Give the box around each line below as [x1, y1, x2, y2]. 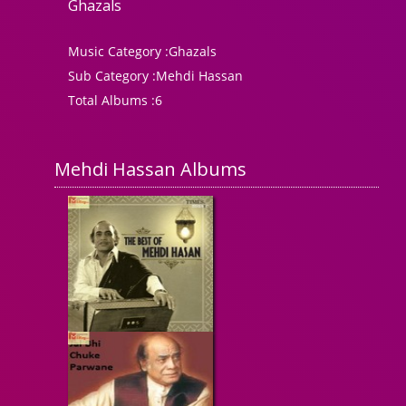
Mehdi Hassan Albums [54, 157, 246, 181]
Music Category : [68, 43, 169, 60]
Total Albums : [68, 92, 155, 109]
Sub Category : [68, 67, 156, 84]
